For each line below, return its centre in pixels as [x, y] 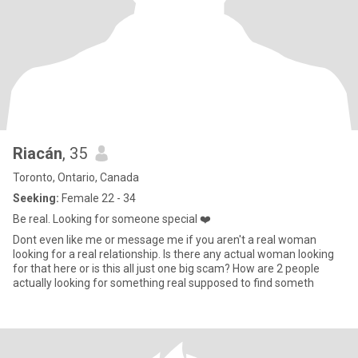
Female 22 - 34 [97, 198]
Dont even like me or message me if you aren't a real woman [165, 240]
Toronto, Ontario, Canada [76, 177]
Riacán [38, 153]
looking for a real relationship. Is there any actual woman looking [173, 254]
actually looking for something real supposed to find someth [163, 283]
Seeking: [36, 198]
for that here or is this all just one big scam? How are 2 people [166, 268]
